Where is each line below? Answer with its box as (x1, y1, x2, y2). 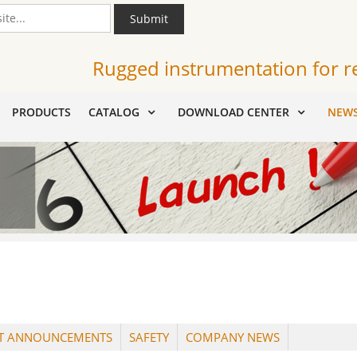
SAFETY (129, 329, 169, 346)
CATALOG (88, 104, 139, 120)
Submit (130, 11, 168, 26)
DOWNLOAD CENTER (178, 104, 289, 120)
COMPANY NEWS (186, 329, 280, 346)
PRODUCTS (12, 104, 71, 120)
